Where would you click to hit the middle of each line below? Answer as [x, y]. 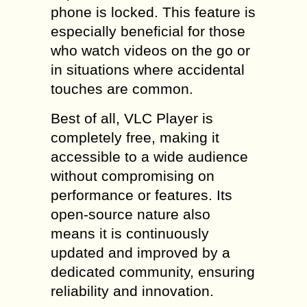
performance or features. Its [142, 195]
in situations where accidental [148, 70]
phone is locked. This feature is [153, 12]
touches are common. [122, 89]
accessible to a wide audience [149, 157]
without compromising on [133, 176]
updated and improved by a [140, 253]
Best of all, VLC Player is [132, 118]
